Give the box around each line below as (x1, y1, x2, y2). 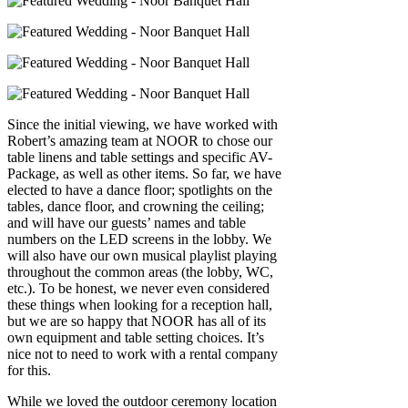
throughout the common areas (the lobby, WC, (7, 264, 273, 280)
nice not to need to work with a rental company (7, 346, 278, 362)
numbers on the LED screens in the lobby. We (7, 231, 271, 248)
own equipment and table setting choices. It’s (7, 330, 264, 346)
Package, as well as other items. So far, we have (7, 166, 281, 182)
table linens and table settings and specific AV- (7, 149, 272, 166)
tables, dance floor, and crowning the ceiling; (7, 199, 264, 215)
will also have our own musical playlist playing (7, 248, 277, 264)
